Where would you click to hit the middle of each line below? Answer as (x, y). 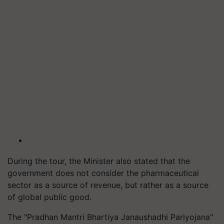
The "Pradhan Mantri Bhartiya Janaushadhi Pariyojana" (110, 217)
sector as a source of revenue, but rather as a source (108, 185)
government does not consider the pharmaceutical (103, 173)
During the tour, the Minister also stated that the (99, 161)
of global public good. (49, 197)
